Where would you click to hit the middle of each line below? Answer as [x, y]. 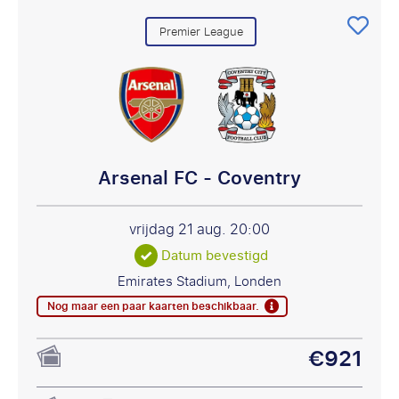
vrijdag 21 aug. [179, 230]
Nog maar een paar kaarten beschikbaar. [154, 307]
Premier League [201, 31]
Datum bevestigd [215, 256]
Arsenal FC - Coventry [199, 179]
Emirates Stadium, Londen [199, 282]
